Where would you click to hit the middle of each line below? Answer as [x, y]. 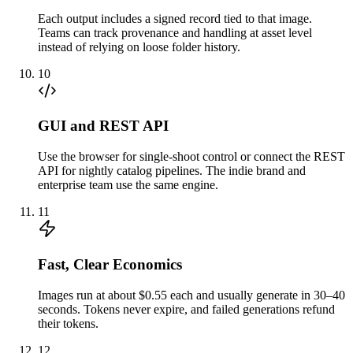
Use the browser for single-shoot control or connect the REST [191, 157]
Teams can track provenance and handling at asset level [175, 32]
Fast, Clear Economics [110, 264]
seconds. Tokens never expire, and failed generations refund [186, 309]
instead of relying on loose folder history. [139, 46]
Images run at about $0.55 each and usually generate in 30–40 [191, 295]
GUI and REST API [103, 126]
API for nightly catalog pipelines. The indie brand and [172, 171]
